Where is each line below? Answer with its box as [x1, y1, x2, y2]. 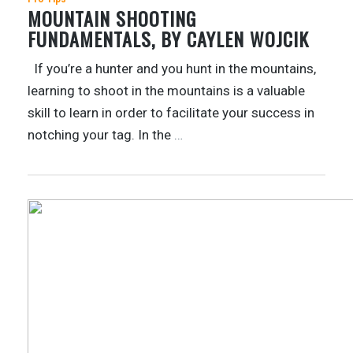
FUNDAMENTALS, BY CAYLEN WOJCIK [28, 24, 309, 53]
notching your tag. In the [28, 126, 174, 143]
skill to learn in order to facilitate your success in [28, 104, 314, 121]
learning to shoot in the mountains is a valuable [28, 82, 305, 98]
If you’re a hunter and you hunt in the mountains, [28, 60, 316, 76]
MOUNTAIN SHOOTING [28, 3, 196, 32]
